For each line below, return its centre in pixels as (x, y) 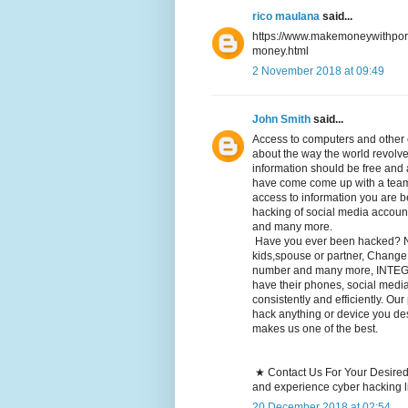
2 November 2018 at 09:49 (318, 71)
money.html (280, 51)
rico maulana (286, 17)
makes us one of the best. (315, 329)
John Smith (281, 120)
